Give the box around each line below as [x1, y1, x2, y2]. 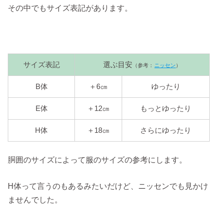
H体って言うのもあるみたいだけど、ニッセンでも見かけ [8, 181, 209, 190]
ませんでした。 [8, 195, 63, 204]
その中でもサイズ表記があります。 [8, 3, 133, 12]
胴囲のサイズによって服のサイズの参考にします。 [8, 155, 187, 164]
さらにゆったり [140, 127, 192, 135]
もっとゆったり [140, 105, 192, 113]
